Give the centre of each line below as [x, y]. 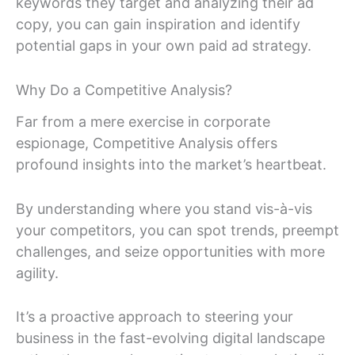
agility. [37, 273]
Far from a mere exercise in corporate [143, 121]
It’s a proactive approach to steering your [155, 317]
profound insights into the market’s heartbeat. [171, 164]
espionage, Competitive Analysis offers [147, 143]
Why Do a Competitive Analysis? [124, 90]
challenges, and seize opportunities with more [170, 251]
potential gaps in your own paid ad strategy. [164, 46]
